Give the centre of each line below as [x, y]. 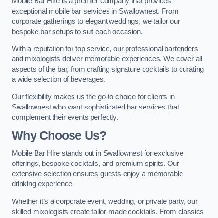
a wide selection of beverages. [59, 80]
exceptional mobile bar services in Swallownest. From [95, 11]
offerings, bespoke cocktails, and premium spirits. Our [96, 164]
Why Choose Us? [59, 135]
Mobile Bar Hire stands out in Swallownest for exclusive [98, 154]
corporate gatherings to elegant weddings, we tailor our [96, 21]
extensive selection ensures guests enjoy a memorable [97, 174]
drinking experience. [43, 184]
